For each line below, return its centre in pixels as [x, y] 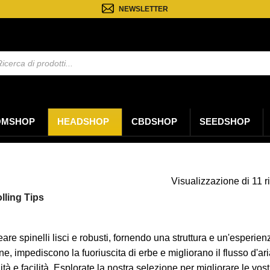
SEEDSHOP [225, 122]
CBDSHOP [154, 122]
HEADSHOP [83, 122]
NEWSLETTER [143, 9]
